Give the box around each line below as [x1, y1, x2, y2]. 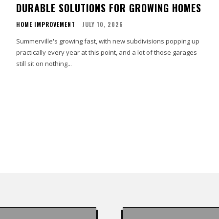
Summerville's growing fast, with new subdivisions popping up [16, 37, 200, 46]
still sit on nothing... [16, 59, 72, 68]
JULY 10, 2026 [82, 20, 124, 29]
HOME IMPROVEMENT [16, 20, 76, 29]
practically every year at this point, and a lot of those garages [16, 48, 197, 57]
